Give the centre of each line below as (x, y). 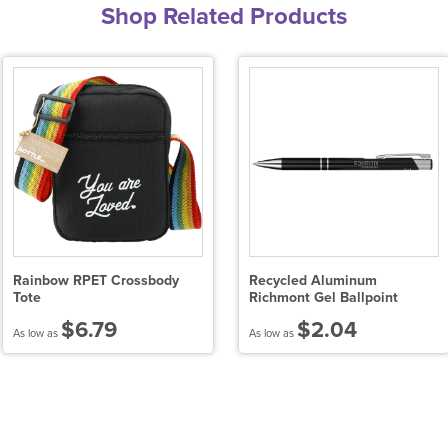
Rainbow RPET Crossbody (96, 281)
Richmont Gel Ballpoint (323, 298)
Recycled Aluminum (313, 281)
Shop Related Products (224, 17)
